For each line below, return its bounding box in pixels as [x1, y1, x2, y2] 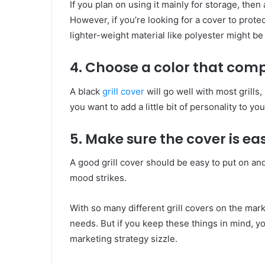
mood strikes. [70, 172, 127, 184]
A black [70, 85, 102, 97]
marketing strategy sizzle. [70, 233, 180, 245]
